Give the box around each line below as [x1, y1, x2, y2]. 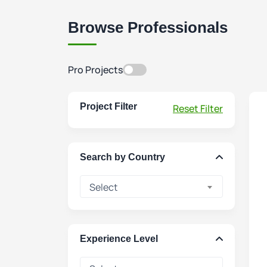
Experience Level [80, 234, 158, 244]
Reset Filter [173, 102, 223, 115]
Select [89, 181, 117, 194]
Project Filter [80, 101, 137, 111]
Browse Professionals [68, 19, 228, 36]
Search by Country [80, 152, 165, 162]
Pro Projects [68, 63, 123, 76]
